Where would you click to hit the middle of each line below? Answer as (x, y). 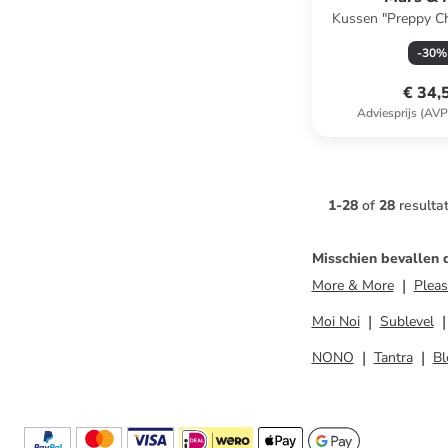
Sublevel (406, 321)
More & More (352, 285)
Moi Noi (335, 321)
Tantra (393, 357)
